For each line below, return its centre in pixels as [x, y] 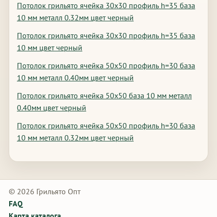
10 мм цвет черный [49, 47]
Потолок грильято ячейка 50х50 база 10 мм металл [104, 95]
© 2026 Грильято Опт [44, 191]
